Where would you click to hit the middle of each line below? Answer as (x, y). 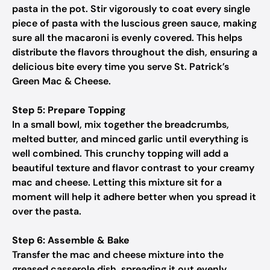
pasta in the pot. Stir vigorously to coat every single (131, 9)
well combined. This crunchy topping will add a (120, 153)
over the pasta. (47, 211)
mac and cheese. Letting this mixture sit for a (117, 182)
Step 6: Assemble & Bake (71, 240)
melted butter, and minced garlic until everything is (130, 139)
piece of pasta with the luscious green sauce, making (134, 23)
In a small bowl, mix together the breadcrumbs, (121, 124)
